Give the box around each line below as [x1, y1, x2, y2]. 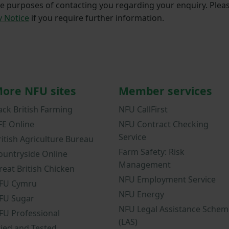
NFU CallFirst [119, 103, 168, 115]
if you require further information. [29, 12, 164, 24]
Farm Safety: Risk [119, 146, 185, 157]
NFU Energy [119, 188, 164, 200]
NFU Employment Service [119, 173, 216, 185]
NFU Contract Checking [119, 118, 209, 130]
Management [119, 158, 171, 170]
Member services [119, 83, 212, 99]
